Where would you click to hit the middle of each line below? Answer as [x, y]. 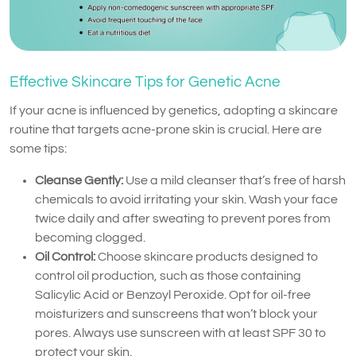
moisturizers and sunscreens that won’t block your [176, 314]
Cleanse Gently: [80, 181]
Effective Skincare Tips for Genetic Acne [145, 82]
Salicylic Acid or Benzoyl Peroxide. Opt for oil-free [173, 295]
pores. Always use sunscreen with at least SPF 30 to [180, 333]
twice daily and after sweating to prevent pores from [183, 219]
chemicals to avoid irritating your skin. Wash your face [186, 200]
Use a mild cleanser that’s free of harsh [236, 181]
